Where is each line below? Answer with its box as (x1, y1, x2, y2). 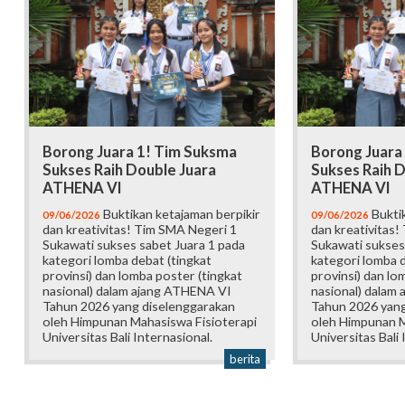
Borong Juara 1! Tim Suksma (42, 143, 237, 162)
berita (229, 352, 260, 367)
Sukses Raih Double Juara (42, 161, 216, 180)
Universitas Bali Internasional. (42, 329, 212, 345)
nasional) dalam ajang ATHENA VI (42, 283, 231, 299)
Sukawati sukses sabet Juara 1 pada (42, 237, 245, 253)
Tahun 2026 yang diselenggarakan (42, 298, 235, 315)
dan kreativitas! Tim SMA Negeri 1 (42, 221, 237, 238)
